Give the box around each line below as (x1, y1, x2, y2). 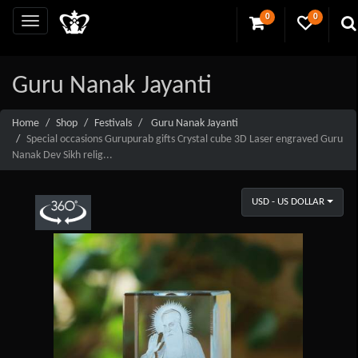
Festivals (94, 117, 132, 129)
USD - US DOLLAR (251, 196, 324, 207)
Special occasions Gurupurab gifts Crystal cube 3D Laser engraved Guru (26, 133, 343, 145)
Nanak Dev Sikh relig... (12, 149, 113, 161)
